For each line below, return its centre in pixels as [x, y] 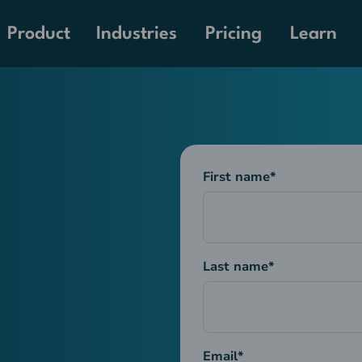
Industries [137, 34]
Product [39, 34]
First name [236, 177]
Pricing [234, 34]
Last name [235, 267]
